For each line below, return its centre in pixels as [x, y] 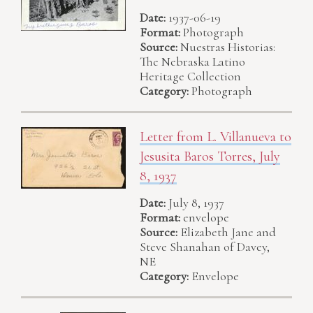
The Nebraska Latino [192, 62]
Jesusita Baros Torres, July [210, 157]
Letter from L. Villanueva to [216, 137]
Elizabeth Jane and [228, 232]
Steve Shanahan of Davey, [205, 247]
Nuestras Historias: [228, 47]
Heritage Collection [190, 77]
